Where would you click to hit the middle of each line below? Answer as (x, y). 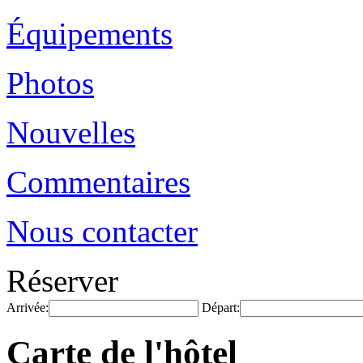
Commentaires (98, 182)
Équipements (90, 34)
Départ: (221, 307)
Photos (50, 83)
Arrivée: (28, 307)
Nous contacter (102, 231)
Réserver (62, 281)
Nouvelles (71, 132)
